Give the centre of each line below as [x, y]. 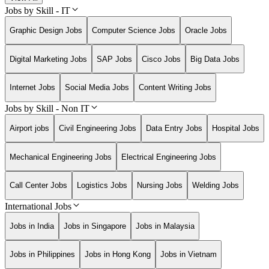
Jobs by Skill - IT [38, 10]
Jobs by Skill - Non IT [47, 108]
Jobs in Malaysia [165, 226]
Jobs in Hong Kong [118, 255]
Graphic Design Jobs [46, 30]
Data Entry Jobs [174, 128]
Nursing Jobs [160, 186]
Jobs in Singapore [95, 226]
